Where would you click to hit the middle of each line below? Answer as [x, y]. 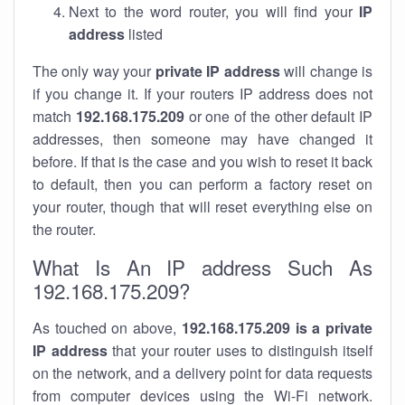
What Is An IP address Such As [202, 267]
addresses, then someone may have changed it [202, 139]
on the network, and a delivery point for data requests [202, 373]
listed [144, 34]
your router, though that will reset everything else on [202, 207]
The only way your [94, 71]
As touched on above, [107, 328]
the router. [64, 229]
